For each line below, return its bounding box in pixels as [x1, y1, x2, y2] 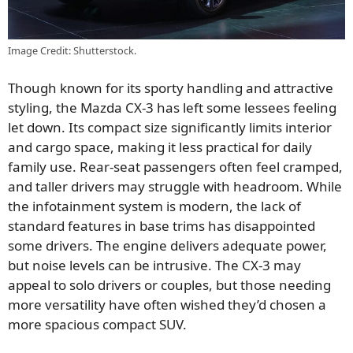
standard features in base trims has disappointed [8, 217, 315, 236]
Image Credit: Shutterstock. [8, 43, 136, 58]
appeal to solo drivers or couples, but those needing [8, 276, 331, 295]
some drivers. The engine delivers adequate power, [8, 236, 327, 255]
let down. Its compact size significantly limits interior [8, 118, 332, 137]
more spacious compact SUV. [8, 315, 187, 334]
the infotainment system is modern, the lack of [8, 197, 301, 216]
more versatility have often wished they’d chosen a [8, 295, 326, 314]
